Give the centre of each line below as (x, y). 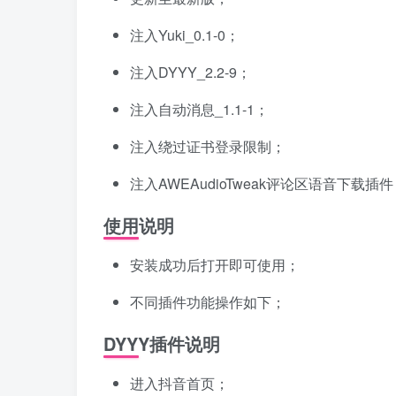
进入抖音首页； (179, 384)
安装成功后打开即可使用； (215, 265)
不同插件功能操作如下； (208, 302)
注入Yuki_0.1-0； (185, 35)
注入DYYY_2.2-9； (190, 72)
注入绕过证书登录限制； (208, 147)
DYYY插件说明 (162, 344)
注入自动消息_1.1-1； (199, 110)
